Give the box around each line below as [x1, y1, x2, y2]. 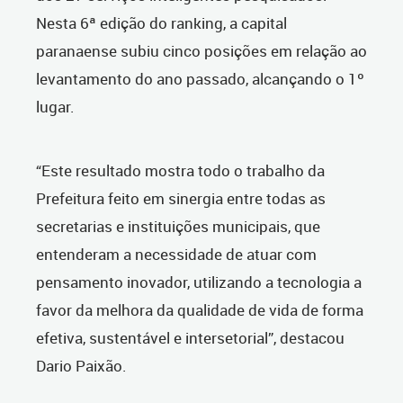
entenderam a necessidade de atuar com [36, 244, 317, 265]
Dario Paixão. [36, 355, 127, 377]
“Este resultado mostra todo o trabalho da [36, 160, 325, 182]
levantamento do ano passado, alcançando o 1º [36, 68, 364, 90]
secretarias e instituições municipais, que [36, 216, 320, 237]
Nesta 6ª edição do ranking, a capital [36, 13, 287, 34]
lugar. [36, 96, 75, 118]
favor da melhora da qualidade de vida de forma [36, 300, 363, 321]
